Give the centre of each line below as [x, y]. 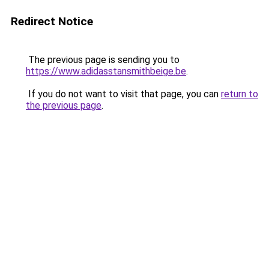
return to [240, 94]
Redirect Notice [52, 21]
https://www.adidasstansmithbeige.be [106, 71]
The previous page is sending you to [103, 60]
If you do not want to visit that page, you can [123, 94]
